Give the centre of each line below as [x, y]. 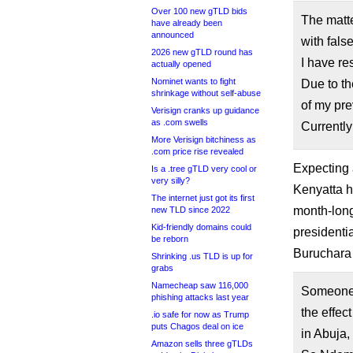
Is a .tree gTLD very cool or [204, 169]
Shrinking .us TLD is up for [202, 256]
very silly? [171, 180]
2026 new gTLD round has [202, 52]
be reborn [170, 239]
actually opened [181, 64]
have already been [187, 23]
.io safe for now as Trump [200, 314]
